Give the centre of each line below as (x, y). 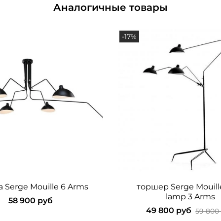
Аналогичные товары (110, 8)
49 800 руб (169, 210)
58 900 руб (31, 200)
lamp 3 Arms (190, 196)
